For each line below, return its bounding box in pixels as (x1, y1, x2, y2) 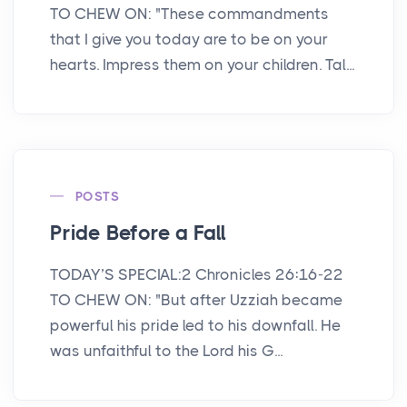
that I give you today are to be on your (50, 29, 328, 48)
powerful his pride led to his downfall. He (50, 315, 341, 334)
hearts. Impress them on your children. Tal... (50, 55, 354, 74)
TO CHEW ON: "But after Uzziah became (50, 290, 342, 309)
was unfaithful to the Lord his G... (50, 341, 283, 360)
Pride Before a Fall (50, 220, 227, 245)
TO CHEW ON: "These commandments (50, 4, 329, 23)
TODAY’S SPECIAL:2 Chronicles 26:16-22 (50, 264, 343, 283)
